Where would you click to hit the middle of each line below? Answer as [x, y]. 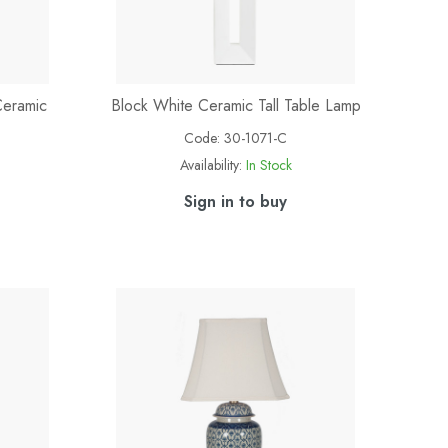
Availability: [210, 165]
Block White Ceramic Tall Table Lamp [235, 105]
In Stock [268, 165]
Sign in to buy [236, 201]
